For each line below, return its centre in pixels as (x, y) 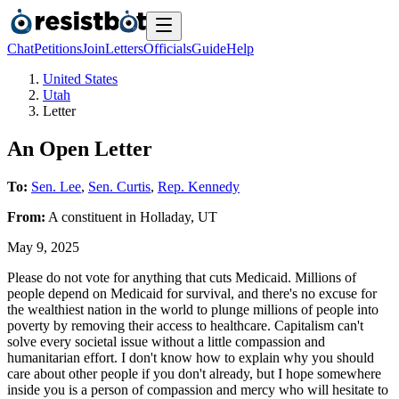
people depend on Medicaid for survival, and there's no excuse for (192, 293)
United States (80, 79)
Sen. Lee (56, 186)
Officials (167, 49)
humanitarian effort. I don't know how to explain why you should (191, 357)
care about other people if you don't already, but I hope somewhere (194, 373)
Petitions (58, 49)
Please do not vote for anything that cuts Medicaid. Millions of (182, 277)
